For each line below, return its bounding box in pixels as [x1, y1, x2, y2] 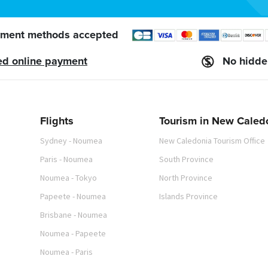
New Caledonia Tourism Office [159, 135, 266, 146]
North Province [159, 172, 213, 183]
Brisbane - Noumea [40, 209, 108, 220]
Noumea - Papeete [40, 227, 106, 239]
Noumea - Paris [40, 246, 93, 257]
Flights [40, 115, 74, 127]
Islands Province [159, 190, 218, 202]
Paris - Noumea [40, 153, 93, 165]
